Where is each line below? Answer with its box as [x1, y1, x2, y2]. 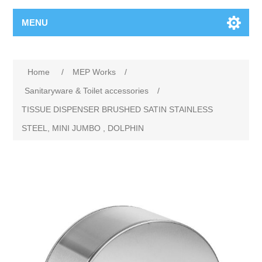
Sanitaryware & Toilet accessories [25, 86, 149, 95]
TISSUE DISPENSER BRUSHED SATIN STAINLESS [22, 105, 213, 114]
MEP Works [73, 67, 116, 77]
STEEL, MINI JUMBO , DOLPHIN [22, 123, 144, 133]
